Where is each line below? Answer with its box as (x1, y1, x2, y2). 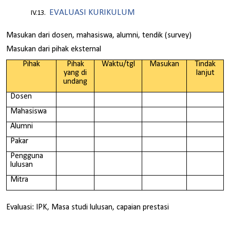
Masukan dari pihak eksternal (6, 45, 101, 54)
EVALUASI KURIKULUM (47, 8, 135, 17)
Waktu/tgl (101, 60, 135, 68)
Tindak (195, 60, 216, 68)
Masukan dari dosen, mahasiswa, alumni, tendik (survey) (6, 31, 191, 40)
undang (63, 77, 87, 86)
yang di (64, 68, 87, 77)
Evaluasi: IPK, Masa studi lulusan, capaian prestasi (6, 203, 169, 212)
